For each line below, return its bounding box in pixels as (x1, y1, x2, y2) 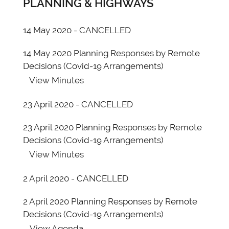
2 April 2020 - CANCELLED (23, 173, 128, 184)
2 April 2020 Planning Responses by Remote (23, 196, 197, 207)
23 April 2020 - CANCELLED (23, 99, 133, 109)
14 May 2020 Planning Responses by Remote (23, 48, 200, 58)
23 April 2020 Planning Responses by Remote (23, 122, 202, 132)
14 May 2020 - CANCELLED (23, 25, 131, 35)
